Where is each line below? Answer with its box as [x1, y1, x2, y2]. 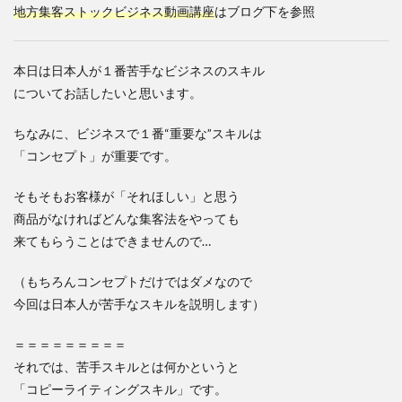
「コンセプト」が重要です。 [13, 148, 177, 163]
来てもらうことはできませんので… [13, 233, 211, 249]
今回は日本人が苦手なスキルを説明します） [13, 296, 265, 311]
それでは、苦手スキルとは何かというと [13, 359, 240, 374]
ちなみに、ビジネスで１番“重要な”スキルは [13, 126, 262, 141]
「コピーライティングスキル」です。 [13, 381, 227, 397]
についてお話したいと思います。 [13, 85, 202, 100]
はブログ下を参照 [214, 4, 315, 19]
